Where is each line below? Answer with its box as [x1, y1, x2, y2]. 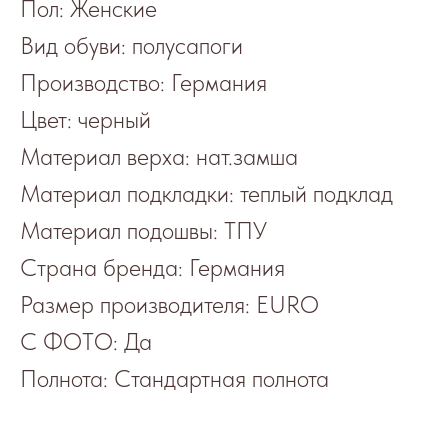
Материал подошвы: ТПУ [20, 216, 267, 246]
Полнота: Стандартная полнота [20, 364, 329, 394]
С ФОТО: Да [20, 327, 152, 357]
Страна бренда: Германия [20, 253, 285, 283]
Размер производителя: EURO [20, 290, 319, 320]
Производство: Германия [20, 68, 267, 98]
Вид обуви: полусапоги [20, 31, 243, 61]
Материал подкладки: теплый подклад [20, 179, 393, 209]
